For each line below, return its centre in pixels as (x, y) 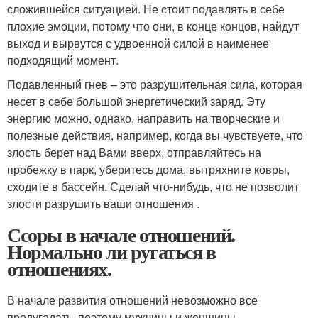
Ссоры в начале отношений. (121, 234)
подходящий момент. (63, 60)
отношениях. (59, 268)
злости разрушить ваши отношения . (103, 203)
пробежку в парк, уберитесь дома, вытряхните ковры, (148, 169)
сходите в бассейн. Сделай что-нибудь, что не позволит (153, 186)
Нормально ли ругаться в (111, 251)
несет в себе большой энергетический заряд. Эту (136, 101)
